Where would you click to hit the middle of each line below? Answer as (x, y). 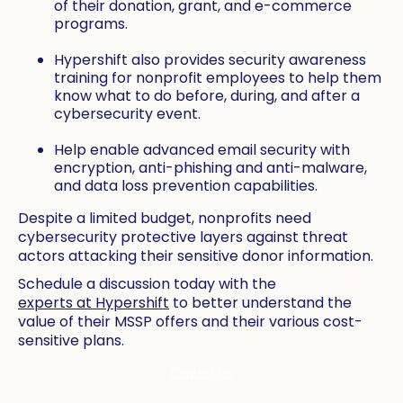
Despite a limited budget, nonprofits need (165, 219)
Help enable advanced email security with (202, 150)
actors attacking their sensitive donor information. (196, 256)
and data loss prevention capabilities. (186, 186)
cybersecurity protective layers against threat (183, 237)
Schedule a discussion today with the (147, 284)
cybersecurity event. (127, 114)
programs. (91, 24)
